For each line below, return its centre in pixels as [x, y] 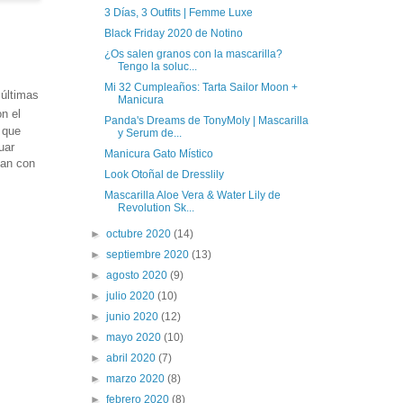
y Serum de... [149, 133]
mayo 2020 [135, 337]
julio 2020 [132, 296]
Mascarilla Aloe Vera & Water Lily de [192, 195]
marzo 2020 [137, 378]
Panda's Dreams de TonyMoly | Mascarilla [206, 120]
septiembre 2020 [149, 254]
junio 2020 [134, 316]
